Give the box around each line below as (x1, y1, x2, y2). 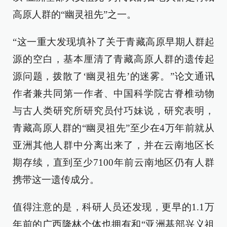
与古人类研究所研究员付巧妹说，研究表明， (13, 105, 214, 116)
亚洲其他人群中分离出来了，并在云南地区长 (13, 140, 214, 150)
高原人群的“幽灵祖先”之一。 (13, 9, 136, 20)
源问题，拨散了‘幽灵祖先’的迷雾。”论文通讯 (13, 71, 214, 82)
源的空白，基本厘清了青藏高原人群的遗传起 (13, 54, 214, 64)
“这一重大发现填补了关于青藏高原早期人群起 (13, 36, 214, 47)
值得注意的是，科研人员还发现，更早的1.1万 (13, 202, 214, 212)
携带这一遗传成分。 (13, 174, 99, 185)
